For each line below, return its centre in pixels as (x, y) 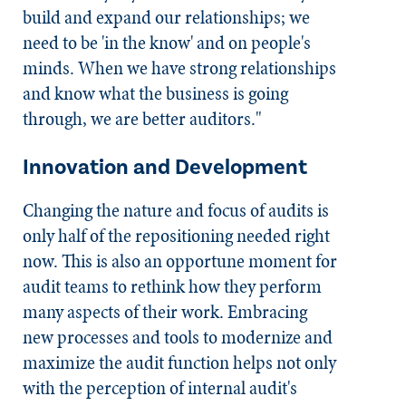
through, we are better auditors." (144, 119)
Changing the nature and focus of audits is (176, 210)
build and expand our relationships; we (166, 17)
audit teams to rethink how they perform (172, 286)
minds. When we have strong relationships (179, 68)
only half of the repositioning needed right (176, 236)
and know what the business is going (155, 93)
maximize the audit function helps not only (179, 362)
